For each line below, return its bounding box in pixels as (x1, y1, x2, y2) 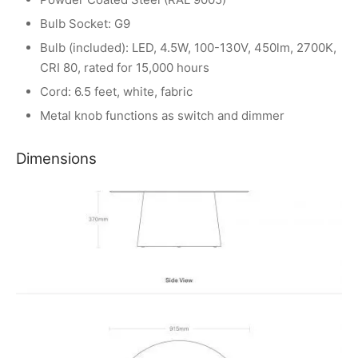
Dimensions (16, 149, 97, 169)
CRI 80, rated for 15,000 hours (40, 60, 209, 76)
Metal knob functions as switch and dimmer (40, 108, 284, 124)
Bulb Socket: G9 (40, 16, 130, 32)
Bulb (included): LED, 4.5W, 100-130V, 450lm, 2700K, (40, 40, 336, 56)
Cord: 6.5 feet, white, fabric (40, 84, 193, 100)
